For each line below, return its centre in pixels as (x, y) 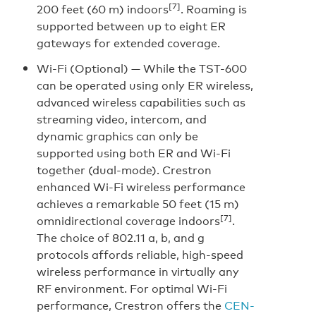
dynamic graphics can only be (117, 136)
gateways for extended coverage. (128, 43)
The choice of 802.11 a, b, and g (121, 237)
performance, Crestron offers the (130, 305)
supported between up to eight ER (131, 26)
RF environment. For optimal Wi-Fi (132, 288)
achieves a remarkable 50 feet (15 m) (138, 203)
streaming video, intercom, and (122, 119)
